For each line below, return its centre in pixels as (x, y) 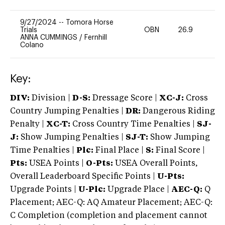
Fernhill (96, 37)
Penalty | (28, 124)
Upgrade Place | (137, 190)
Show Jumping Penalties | (72, 137)
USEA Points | (57, 163)
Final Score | (179, 150)
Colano (32, 45)
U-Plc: (92, 190)
